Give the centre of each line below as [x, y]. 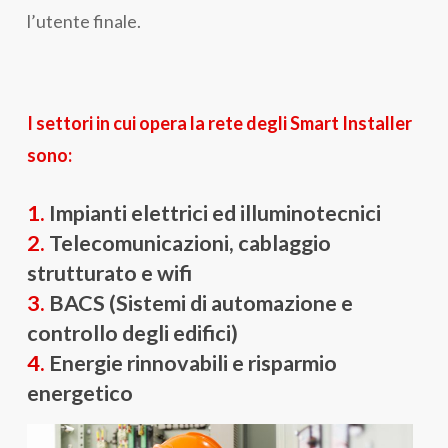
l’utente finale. [83, 21]
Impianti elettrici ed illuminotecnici [212, 213]
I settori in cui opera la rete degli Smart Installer [219, 123]
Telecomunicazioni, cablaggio [187, 243]
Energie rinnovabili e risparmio [190, 363]
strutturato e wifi [109, 273]
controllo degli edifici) [132, 333]
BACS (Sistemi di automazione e [200, 303]
